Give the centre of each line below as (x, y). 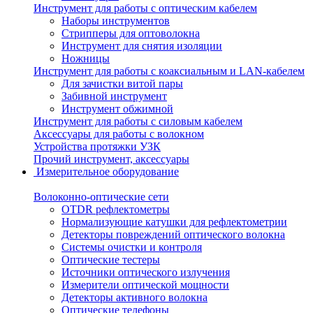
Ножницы (86, 58)
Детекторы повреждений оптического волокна (173, 234)
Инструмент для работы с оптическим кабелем (145, 8)
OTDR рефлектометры (116, 209)
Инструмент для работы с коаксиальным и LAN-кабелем (169, 71)
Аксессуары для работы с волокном (119, 134)
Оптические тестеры (111, 260)
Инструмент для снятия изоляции (142, 46)
